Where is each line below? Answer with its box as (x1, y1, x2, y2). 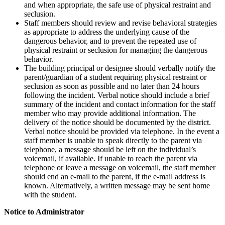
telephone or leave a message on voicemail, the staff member (24, 163, 215, 172)
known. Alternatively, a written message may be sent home (24, 181, 210, 190)
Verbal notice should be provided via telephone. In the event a (24, 127, 219, 136)
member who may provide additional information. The (24, 108, 196, 118)
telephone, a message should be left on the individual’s (24, 145, 196, 154)
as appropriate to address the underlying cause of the (24, 27, 189, 36)
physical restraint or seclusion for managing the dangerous (24, 45, 207, 54)
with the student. (24, 190, 76, 199)
